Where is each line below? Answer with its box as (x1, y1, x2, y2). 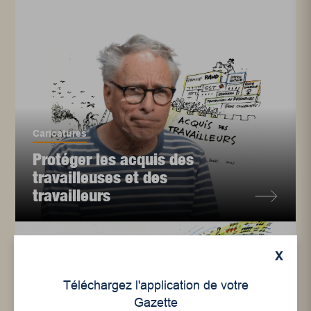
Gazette (133, 296, 178, 310)
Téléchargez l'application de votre (62, 278, 249, 292)
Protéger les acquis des (33, 149, 194, 169)
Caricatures (33, 128, 87, 140)
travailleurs (33, 185, 111, 205)
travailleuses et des (33, 167, 168, 187)
